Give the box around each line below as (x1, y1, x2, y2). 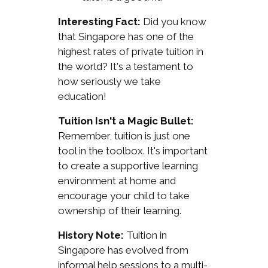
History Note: (57, 229, 124, 241)
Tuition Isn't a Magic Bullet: (57, 114, 194, 127)
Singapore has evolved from (57, 243, 188, 256)
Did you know (140, 15, 206, 28)
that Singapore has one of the (57, 30, 194, 42)
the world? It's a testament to (57, 60, 193, 72)
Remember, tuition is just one (57, 129, 190, 142)
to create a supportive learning (57, 159, 198, 172)
